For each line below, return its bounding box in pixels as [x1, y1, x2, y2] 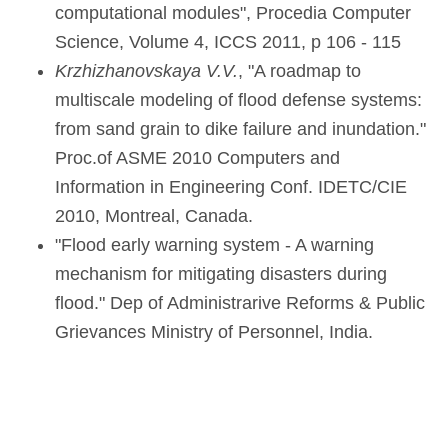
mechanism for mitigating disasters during [55, 263, 387, 284]
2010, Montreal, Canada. [55, 205, 253, 226]
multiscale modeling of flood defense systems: [55, 89, 422, 110]
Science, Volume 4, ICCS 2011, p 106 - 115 [55, 31, 401, 52]
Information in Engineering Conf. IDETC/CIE [55, 176, 407, 197]
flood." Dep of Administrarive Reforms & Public [55, 292, 425, 313]
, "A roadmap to [238, 60, 361, 81]
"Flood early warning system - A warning [55, 234, 374, 255]
